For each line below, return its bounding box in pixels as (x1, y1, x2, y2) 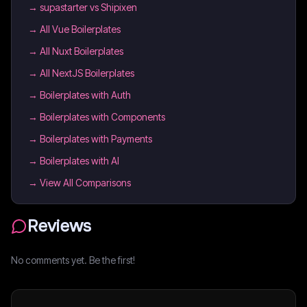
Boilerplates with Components (40, 111, 165, 123)
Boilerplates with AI (40, 155, 119, 167)
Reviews (27, 216, 91, 236)
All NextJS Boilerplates (40, 67, 134, 79)
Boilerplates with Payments (40, 133, 152, 145)
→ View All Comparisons (28, 177, 131, 188)
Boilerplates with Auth (40, 89, 131, 101)
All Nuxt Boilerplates (40, 45, 123, 57)
